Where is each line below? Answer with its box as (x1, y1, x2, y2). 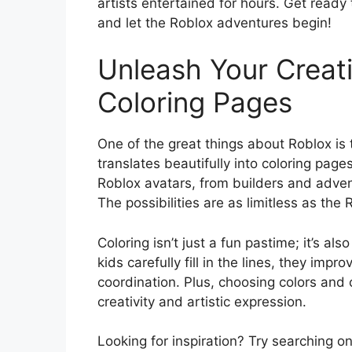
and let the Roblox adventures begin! (97, 14, 332, 31)
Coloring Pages (97, 86, 292, 119)
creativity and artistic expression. (97, 293, 306, 310)
